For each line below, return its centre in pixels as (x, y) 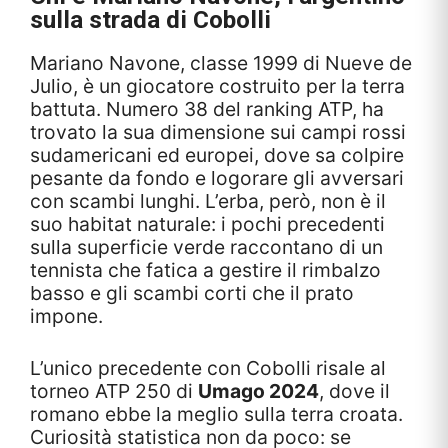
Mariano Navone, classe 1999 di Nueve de (221, 63)
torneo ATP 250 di (114, 391)
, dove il (354, 391)
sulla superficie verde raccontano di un (206, 247)
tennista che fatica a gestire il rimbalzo (205, 270)
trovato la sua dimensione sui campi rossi (218, 132)
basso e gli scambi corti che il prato (192, 293)
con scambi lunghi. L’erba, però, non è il (208, 201)
